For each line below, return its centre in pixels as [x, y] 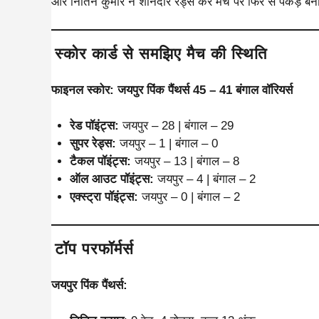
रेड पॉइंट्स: [94, 126]
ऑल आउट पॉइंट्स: [111, 179]
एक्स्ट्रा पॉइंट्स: [104, 197]
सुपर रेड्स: [93, 143]
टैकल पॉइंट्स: [100, 161]
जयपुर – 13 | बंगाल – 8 [185, 161]
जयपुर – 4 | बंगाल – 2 [204, 179]
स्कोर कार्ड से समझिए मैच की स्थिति [161, 53]
